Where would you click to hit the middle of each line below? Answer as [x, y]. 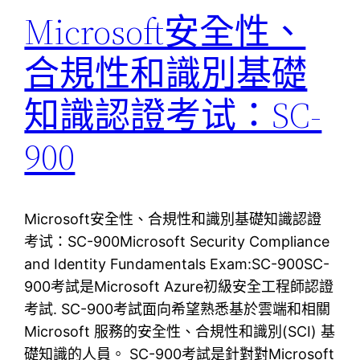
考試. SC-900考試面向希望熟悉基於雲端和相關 [178, 309]
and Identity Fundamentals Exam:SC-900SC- [177, 264]
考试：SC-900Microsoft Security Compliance [177, 241]
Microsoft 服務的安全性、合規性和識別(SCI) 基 [180, 331]
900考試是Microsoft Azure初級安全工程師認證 [179, 286]
